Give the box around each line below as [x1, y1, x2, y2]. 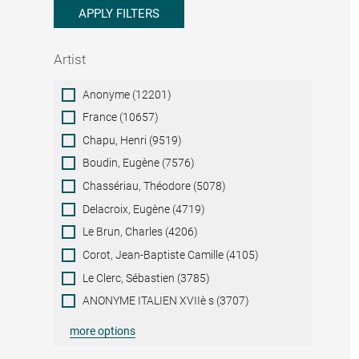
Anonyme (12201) [83, 87, 172, 101]
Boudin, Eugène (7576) [83, 156, 196, 170]
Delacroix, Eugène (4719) [83, 202, 206, 216]
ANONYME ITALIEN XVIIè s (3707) [83, 294, 250, 308]
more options [70, 325, 136, 338]
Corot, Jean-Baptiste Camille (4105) [83, 248, 260, 262]
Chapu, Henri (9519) [83, 133, 183, 147]
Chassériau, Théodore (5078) [83, 179, 227, 193]
